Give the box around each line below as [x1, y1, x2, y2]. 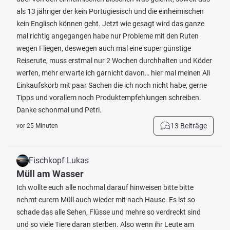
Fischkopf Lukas [29, 156, 89, 165]
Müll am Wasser [16, 168, 84, 179]
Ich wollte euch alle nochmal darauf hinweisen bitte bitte [16, 183, 194, 191]
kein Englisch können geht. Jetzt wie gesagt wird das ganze [16, 20, 204, 28]
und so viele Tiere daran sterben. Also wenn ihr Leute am [16, 220, 194, 228]
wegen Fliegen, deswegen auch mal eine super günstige [16, 44, 191, 52]
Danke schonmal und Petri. [16, 106, 102, 114]
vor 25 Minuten [16, 122, 58, 129]
